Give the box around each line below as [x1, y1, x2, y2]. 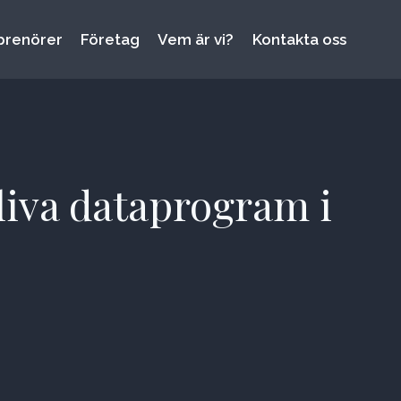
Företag [81, 30, 141, 49]
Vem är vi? [158, 30, 235, 49]
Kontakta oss [252, 30, 346, 49]
